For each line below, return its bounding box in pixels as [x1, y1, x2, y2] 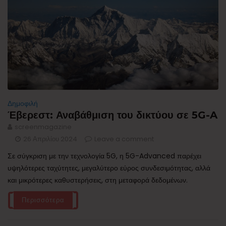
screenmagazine [15, 122, 72, 132]
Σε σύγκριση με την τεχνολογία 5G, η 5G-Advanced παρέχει [8, 150, 201, 161]
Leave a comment [94, 134, 154, 144]
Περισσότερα [22, 195, 65, 205]
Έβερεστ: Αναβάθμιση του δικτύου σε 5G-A [8, 108, 217, 121]
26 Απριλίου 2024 [23, 134, 77, 144]
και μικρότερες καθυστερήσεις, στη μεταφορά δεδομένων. [8, 175, 188, 185]
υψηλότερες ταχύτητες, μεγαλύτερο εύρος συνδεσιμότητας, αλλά [8, 162, 210, 173]
